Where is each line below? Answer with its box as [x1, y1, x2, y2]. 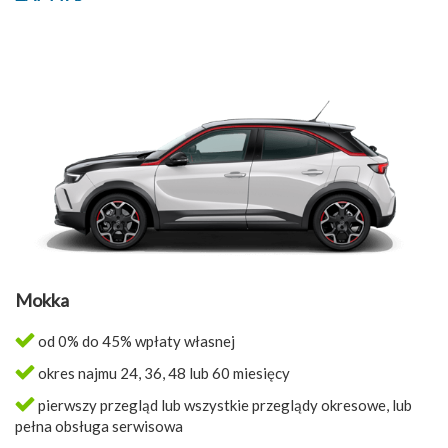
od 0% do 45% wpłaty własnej [35, 332, 235, 351]
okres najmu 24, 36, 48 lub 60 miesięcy [35, 364, 290, 383]
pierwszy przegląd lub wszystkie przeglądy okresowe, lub [35, 396, 412, 415]
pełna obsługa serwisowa [15, 417, 183, 436]
